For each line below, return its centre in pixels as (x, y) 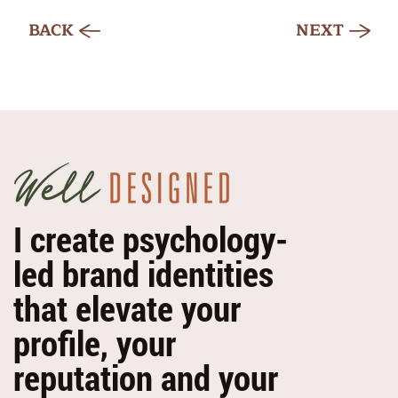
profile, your (94, 343)
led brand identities (143, 274)
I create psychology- (150, 239)
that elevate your (127, 309)
